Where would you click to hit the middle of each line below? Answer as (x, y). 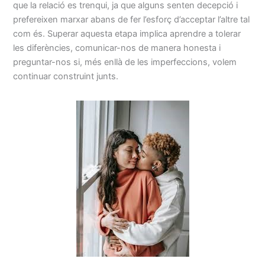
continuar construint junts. (66, 76)
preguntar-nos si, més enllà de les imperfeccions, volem (125, 62)
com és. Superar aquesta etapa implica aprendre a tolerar (127, 33)
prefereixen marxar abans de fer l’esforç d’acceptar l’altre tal (132, 19)
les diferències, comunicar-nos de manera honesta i (117, 48)
